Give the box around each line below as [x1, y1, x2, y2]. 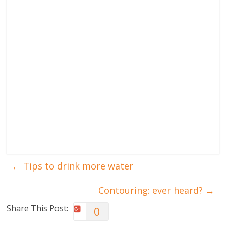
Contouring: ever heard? [98, 184, 205, 197]
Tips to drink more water [21, 160, 134, 173]
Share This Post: [7, 203, 69, 214]
